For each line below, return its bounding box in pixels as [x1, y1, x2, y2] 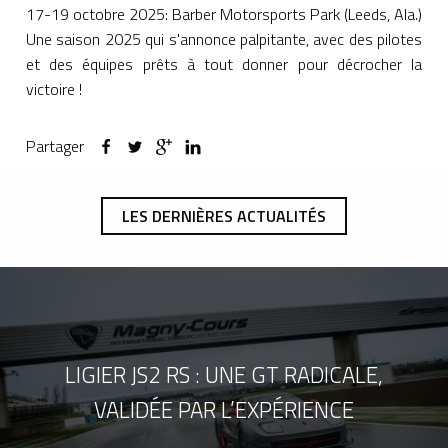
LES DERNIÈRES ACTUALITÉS [122, 204, 326, 229]
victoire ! [26, 76, 82, 101]
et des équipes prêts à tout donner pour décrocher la [26, 51, 422, 76]
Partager [26, 133, 84, 158]
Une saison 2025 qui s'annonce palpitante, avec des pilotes [26, 26, 422, 51]
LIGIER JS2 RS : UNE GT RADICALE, [65, 357, 383, 392]
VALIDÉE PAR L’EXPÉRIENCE [94, 392, 354, 427]
